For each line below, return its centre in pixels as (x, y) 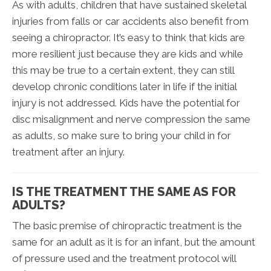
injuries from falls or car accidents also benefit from (130, 21)
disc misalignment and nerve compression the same (131, 119)
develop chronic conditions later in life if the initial (124, 86)
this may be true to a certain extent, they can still (123, 70)
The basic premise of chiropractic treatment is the (127, 225)
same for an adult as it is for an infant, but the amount (134, 242)
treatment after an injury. (68, 152)
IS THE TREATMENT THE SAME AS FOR (124, 191)
